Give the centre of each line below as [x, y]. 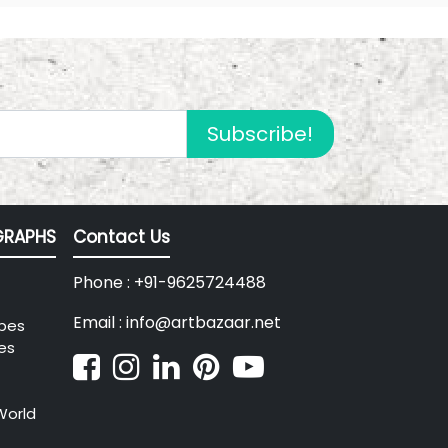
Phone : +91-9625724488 [169, 283]
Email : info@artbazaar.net [177, 323]
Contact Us [121, 237]
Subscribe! [260, 134]
